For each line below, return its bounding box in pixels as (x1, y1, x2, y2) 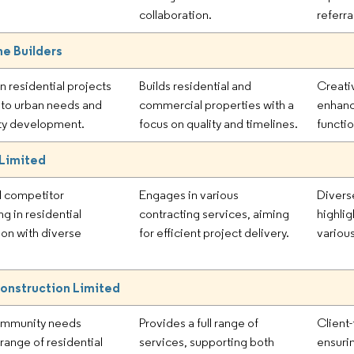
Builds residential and (139, 77, 252, 93)
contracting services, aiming (139, 205, 290, 221)
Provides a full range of (139, 314, 259, 330)
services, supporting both (139, 333, 275, 349)
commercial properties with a (139, 96, 295, 112)
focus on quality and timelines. (139, 115, 299, 131)
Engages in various (139, 186, 239, 202)
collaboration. (139, 6, 213, 22)
